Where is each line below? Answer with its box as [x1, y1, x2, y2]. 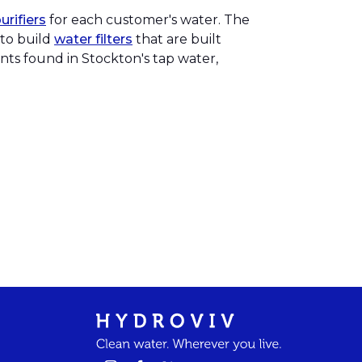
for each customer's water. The [46, 11, 250, 27]
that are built [133, 31, 221, 47]
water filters [54, 31, 133, 47]
